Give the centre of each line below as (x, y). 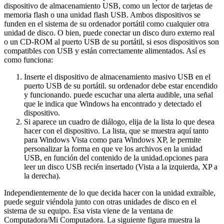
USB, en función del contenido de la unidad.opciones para (116, 157)
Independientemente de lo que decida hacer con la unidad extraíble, (110, 192)
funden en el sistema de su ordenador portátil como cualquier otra (106, 23)
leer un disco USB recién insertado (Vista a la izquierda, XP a (121, 166)
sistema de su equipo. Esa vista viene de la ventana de (88, 210)
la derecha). (42, 175)
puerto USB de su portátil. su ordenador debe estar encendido (121, 85)
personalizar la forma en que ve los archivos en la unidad (113, 148)
